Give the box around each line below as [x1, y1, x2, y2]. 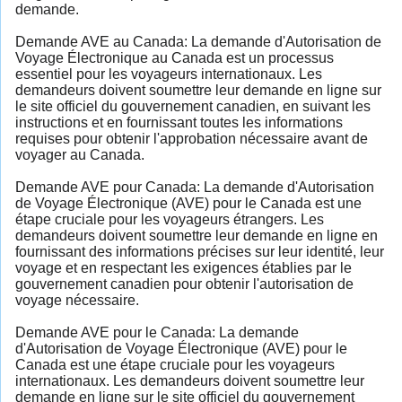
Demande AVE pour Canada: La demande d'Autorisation [15, 179, 374, 195]
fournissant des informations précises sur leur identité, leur [15, 243, 384, 259]
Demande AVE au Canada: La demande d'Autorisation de [15, 33, 381, 49]
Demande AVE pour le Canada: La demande [15, 324, 299, 340]
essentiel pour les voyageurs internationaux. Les [15, 66, 322, 82]
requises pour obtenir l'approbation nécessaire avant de [15, 130, 368, 146]
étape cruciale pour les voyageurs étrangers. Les [15, 211, 324, 227]
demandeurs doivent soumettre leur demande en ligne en [15, 227, 378, 243]
